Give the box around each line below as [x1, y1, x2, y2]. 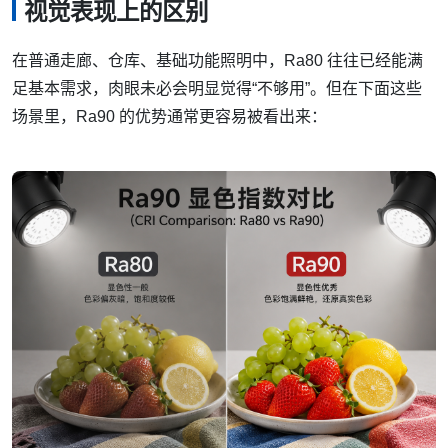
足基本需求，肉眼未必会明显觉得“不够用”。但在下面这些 [12, 79, 422, 97]
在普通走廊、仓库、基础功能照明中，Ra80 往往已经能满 [12, 51, 423, 69]
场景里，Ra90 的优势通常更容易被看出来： [12, 107, 327, 125]
